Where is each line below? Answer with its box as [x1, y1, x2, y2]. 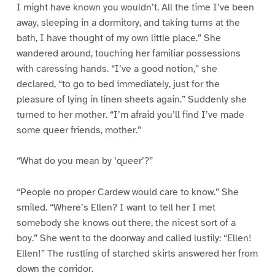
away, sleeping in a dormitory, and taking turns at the [16, 16, 240, 29]
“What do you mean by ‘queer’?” [16, 155, 153, 168]
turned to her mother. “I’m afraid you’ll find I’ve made [16, 108, 244, 121]
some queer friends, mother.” [16, 123, 141, 136]
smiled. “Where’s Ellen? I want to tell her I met [16, 201, 215, 214]
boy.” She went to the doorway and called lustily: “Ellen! [16, 232, 252, 245]
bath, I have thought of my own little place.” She [16, 31, 221, 44]
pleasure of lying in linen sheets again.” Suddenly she [16, 93, 247, 106]
